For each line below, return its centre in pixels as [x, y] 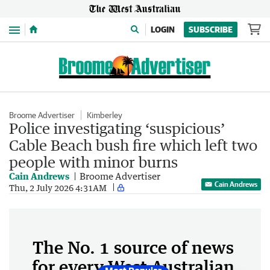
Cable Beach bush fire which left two [133, 145]
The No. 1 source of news [133, 247]
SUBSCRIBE [211, 30]
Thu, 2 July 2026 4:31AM [58, 187]
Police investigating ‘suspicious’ [117, 128]
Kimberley [105, 115]
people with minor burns [93, 162]
